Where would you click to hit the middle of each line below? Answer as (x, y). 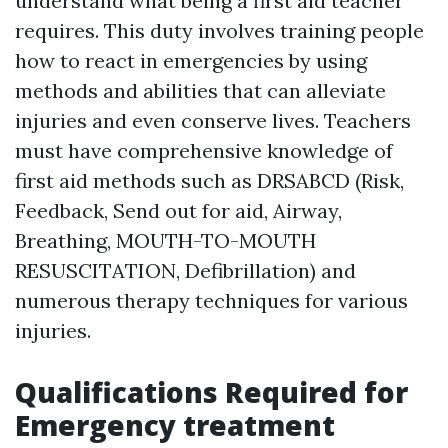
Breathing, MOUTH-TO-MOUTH (165, 240)
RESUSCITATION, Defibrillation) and (185, 270)
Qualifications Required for (211, 392)
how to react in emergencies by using (191, 60)
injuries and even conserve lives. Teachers (213, 120)
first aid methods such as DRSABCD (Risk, (209, 180)
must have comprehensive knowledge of (204, 150)
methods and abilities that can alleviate (200, 90)
